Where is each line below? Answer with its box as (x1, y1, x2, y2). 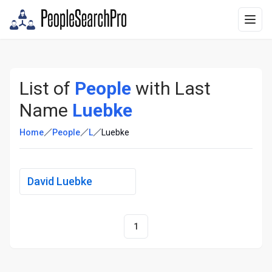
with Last (131, 78, 211, 99)
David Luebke (27, 175, 92, 188)
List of (19, 78, 75, 99)
